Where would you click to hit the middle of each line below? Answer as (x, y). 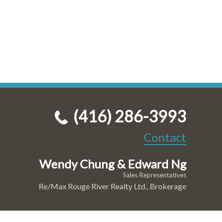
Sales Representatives (154, 175)
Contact (165, 137)
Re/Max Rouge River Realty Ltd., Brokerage (112, 186)
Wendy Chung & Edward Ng (112, 164)
